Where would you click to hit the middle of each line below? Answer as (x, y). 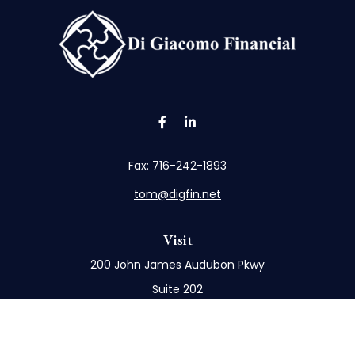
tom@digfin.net (177, 194)
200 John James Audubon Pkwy (177, 264)
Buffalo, (152, 313)
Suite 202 (177, 289)
